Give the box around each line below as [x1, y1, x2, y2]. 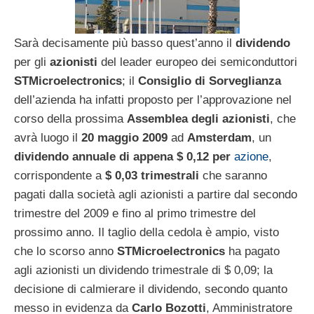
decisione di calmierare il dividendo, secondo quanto [14, 282, 287, 296]
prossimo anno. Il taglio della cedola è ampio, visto [14, 225, 279, 239]
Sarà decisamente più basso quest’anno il [14, 36, 235, 50]
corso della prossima [14, 111, 127, 125]
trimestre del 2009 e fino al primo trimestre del [14, 206, 256, 220]
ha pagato [225, 244, 280, 258]
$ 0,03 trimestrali [105, 168, 199, 182]
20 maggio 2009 [81, 130, 168, 144]
